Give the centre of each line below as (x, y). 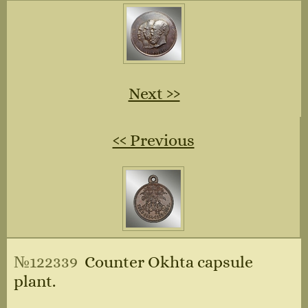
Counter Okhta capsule (167, 262)
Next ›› (154, 93)
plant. (35, 281)
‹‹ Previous (153, 140)
